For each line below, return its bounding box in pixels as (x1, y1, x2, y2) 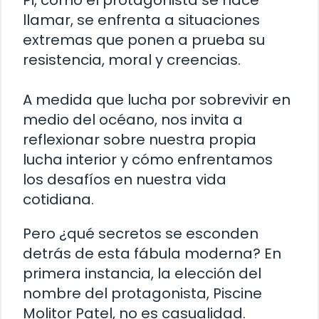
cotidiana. (23, 189, 94, 210)
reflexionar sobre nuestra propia (23, 130, 256, 150)
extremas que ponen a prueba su (23, 30, 265, 51)
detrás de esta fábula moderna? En (23, 244, 281, 264)
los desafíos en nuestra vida (23, 169, 226, 190)
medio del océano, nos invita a (23, 110, 243, 130)
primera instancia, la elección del (23, 263, 261, 284)
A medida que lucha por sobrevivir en (23, 90, 291, 110)
